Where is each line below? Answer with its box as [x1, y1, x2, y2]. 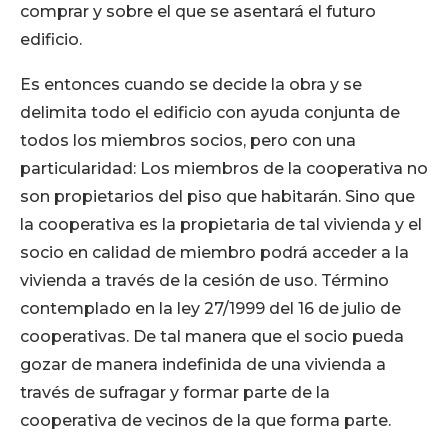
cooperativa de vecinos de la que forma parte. [20, 411, 391, 431]
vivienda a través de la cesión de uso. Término [20, 271, 389, 291]
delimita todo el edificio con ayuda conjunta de [20, 103, 400, 123]
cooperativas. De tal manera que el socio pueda [20, 327, 404, 347]
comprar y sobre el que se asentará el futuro [20, 2, 376, 22]
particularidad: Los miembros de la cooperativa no [20, 159, 428, 179]
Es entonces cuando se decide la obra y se [20, 75, 362, 95]
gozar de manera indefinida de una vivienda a [20, 355, 386, 375]
